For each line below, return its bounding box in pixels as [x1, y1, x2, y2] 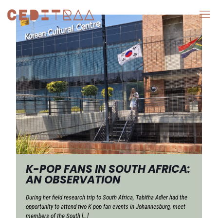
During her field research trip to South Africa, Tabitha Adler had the [26, 193, 187, 201]
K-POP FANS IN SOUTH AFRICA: [26, 161, 190, 177]
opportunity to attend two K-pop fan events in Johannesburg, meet [26, 202, 185, 210]
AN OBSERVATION [26, 172, 121, 187]
